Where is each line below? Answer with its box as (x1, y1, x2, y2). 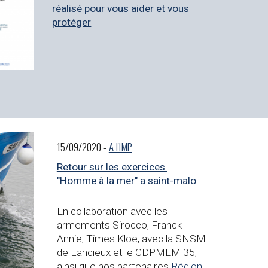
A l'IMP (108, 139, 132, 154)
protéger (52, 16, 92, 29)
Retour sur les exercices (56, 161, 165, 173)
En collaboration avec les (56, 205, 167, 218)
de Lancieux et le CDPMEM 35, (56, 246, 197, 259)
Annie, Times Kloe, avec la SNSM (56, 233, 206, 245)
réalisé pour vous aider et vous (52, 2, 190, 15)
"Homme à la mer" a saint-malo (56, 175, 196, 187)
